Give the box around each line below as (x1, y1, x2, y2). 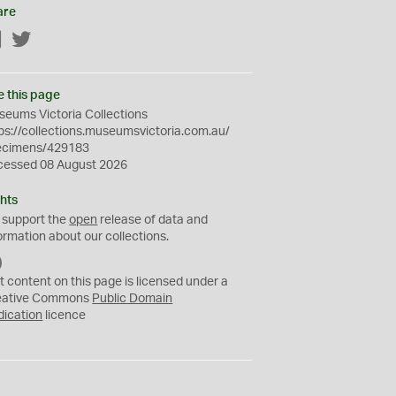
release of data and (97, 214, 209, 226)
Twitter (32, 34, 71, 47)
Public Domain (92, 293, 173, 305)
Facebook (3, 34, 59, 47)
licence (42, 309, 87, 322)
